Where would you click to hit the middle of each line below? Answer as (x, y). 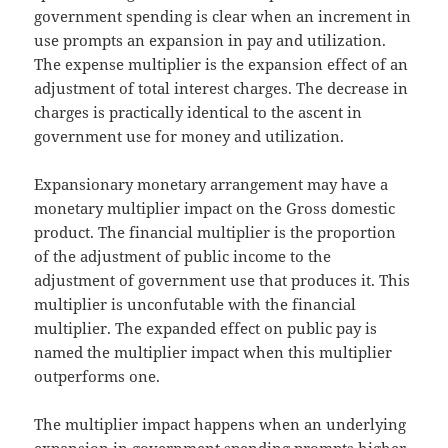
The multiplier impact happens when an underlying (220, 423)
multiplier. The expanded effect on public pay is (206, 327)
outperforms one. (97, 375)
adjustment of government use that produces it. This (222, 279)
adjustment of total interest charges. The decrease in (221, 87)
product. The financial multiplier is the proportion (215, 231)
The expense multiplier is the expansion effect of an (221, 63)
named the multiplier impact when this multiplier (213, 351)
